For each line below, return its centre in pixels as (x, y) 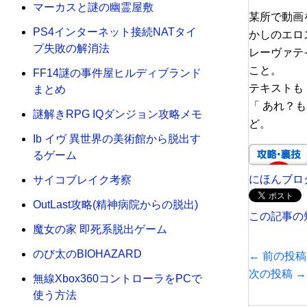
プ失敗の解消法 (71, 49)
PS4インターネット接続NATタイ (115, 32)
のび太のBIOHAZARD (87, 254)
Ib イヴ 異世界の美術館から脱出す (117, 139)
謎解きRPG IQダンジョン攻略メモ (118, 114)
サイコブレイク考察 (82, 180)
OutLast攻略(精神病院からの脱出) (115, 205)
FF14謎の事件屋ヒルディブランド (117, 73)
